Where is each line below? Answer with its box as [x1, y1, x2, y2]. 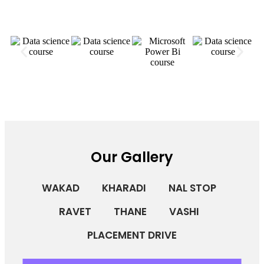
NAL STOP [169, 181, 216, 196]
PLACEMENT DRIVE [87, 228, 177, 243]
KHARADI [102, 181, 146, 196]
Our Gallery [91, 147, 173, 167]
